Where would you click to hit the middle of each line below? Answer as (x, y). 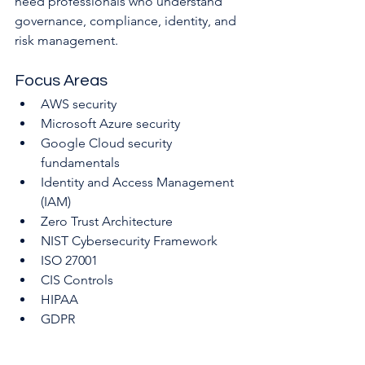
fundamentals (80, 163)
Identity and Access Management (139, 182)
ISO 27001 (69, 261)
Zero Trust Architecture (107, 222)
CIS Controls (77, 280)
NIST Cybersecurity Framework (129, 241)
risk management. (66, 41)
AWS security (79, 104)
